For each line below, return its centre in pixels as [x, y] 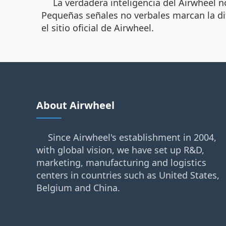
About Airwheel [75, 105]
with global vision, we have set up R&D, [120, 150]
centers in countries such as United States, [128, 175]
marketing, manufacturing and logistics [121, 162]
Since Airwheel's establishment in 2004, [132, 137]
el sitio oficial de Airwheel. [98, 27]
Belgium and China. [78, 187]
